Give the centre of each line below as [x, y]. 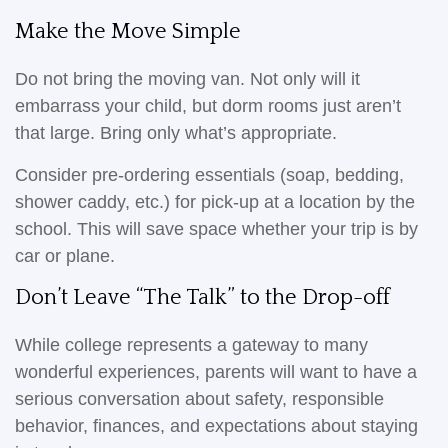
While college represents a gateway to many [191, 345]
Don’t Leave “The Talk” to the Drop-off [202, 297]
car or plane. [65, 256]
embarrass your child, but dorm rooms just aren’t [208, 106]
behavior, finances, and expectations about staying [216, 426]
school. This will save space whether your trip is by [216, 229]
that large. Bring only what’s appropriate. [176, 133]
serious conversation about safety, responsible [199, 399]
